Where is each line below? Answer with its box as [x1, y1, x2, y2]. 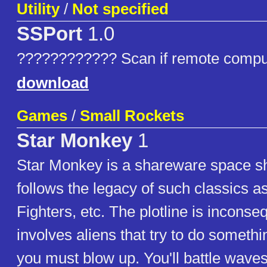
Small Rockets [80, 107, 184, 125]
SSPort [17, 23, 82, 45]
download [17, 74, 89, 92]
